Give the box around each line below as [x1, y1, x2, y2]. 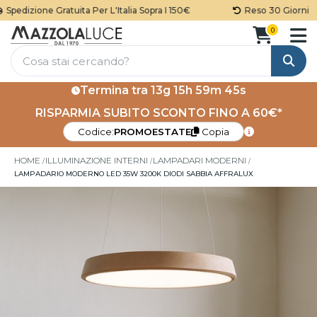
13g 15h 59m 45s [150, 83, 246, 97]
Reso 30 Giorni [230, 5, 295, 16]
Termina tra [79, 83, 151, 97]
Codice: [78, 126, 114, 137]
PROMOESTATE [114, 126, 191, 137]
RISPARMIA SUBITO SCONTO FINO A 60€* [35, 106, 282, 120]
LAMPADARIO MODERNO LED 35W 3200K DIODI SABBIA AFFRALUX [14, 169, 253, 178]
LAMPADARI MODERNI [153, 155, 246, 166]
